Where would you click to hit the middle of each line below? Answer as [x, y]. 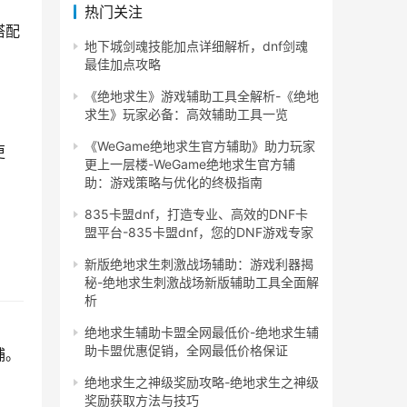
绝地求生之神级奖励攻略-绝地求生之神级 [202, 382]
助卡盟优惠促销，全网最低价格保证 [186, 350]
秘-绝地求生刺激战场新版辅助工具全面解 [202, 282]
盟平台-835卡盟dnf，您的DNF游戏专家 [199, 232]
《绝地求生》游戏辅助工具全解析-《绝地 [202, 96]
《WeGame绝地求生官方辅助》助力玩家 [200, 146]
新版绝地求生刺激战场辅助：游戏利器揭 [199, 264]
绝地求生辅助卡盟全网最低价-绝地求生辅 [202, 332]
